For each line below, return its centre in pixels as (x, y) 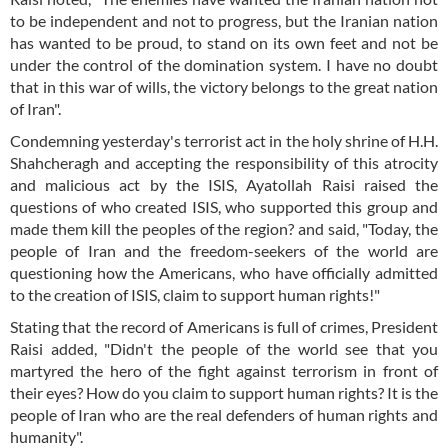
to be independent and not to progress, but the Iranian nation (224, 21)
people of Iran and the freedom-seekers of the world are (224, 251)
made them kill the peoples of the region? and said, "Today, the (224, 229)
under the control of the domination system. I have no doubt (224, 65)
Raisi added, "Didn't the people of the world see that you (224, 349)
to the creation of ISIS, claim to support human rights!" (195, 295)
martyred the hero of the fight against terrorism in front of (224, 371)
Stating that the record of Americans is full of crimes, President (224, 327)
